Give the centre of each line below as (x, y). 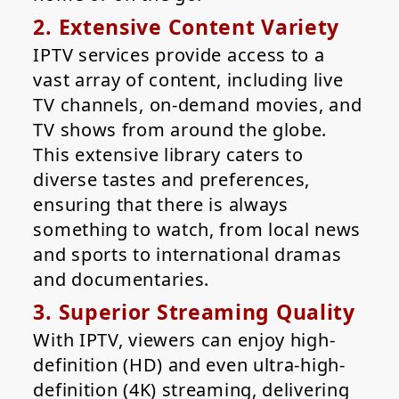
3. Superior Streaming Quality (194, 312)
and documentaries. (122, 280)
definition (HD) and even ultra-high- (189, 365)
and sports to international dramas (187, 255)
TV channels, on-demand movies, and (198, 105)
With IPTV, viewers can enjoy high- (184, 340)
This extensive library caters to (168, 155)
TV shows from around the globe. (180, 130)
